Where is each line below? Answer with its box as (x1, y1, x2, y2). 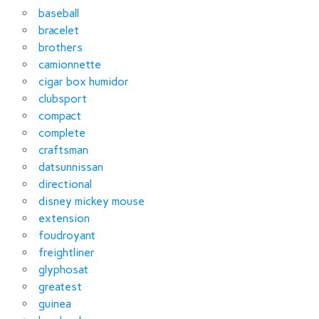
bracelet (38, 23, 79, 37)
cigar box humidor (38, 74, 129, 88)
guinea (38, 296, 71, 310)
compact (38, 108, 81, 122)
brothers (38, 40, 83, 54)
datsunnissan (38, 159, 103, 174)
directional (38, 177, 92, 191)
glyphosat (38, 262, 88, 276)
